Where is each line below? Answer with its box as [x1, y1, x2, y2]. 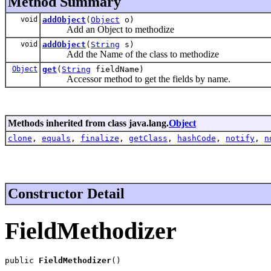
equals [42, 133, 71, 143]
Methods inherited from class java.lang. [8, 117, 169, 128]
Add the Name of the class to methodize [42, 48, 219, 59]
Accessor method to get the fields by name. [42, 73, 230, 84]
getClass [129, 133, 168, 143]
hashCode [177, 133, 216, 143]
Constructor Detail [8, 185, 125, 201]
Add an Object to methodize [42, 24, 174, 34]
